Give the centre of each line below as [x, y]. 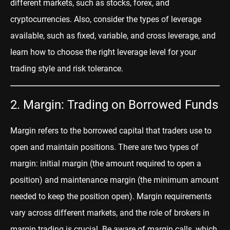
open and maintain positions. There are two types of [104, 147]
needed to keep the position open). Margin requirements [111, 197]
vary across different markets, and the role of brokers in [110, 213]
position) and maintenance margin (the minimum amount [114, 180]
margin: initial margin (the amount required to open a [106, 164]
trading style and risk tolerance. [67, 68]
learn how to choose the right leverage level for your [103, 52]
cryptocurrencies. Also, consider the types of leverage [106, 19]
